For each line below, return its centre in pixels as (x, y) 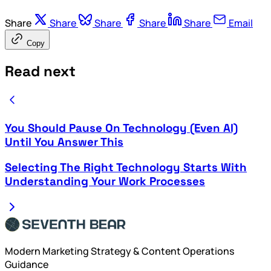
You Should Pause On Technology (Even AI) (121, 128)
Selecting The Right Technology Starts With (126, 168)
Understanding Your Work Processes (105, 181)
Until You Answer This (64, 142)
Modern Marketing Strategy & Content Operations (119, 251)
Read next (40, 71)
